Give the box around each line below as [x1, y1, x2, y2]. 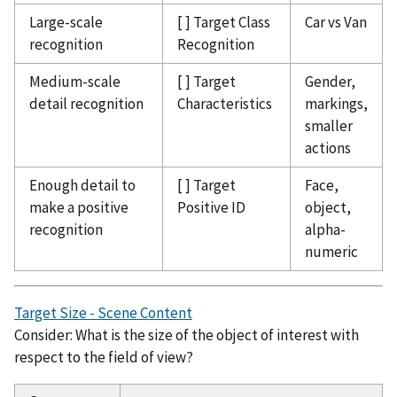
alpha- [305, 219, 346, 239]
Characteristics [177, 93, 272, 113]
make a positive [29, 197, 128, 217]
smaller [305, 115, 353, 136]
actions [305, 137, 351, 158]
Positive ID [177, 197, 245, 217]
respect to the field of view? [14, 346, 193, 367]
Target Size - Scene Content [14, 302, 192, 323]
